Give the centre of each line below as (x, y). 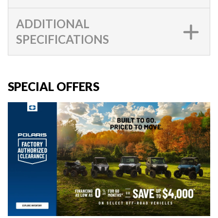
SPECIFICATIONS (63, 39)
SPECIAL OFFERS (54, 86)
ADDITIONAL (53, 24)
